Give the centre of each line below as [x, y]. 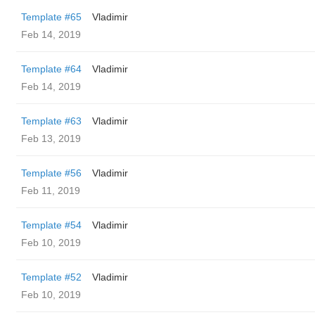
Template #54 [51, 225]
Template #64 [51, 69]
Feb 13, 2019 [51, 139]
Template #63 [51, 121]
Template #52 [51, 277]
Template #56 [51, 173]
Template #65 [51, 17]
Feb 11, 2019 [51, 191]
